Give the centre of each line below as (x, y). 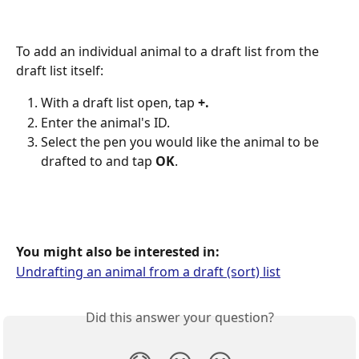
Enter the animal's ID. (105, 122)
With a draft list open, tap (119, 103)
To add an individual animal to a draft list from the (169, 52)
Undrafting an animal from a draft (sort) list (148, 271)
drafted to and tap (98, 161)
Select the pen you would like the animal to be (182, 142)
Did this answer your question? (179, 318)
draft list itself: (60, 71)
